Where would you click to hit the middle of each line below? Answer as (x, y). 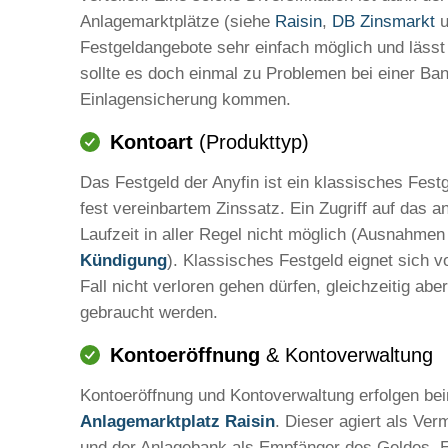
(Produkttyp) (251, 141)
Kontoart (151, 141)
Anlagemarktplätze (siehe (177, 21)
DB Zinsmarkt (383, 21)
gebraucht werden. (149, 312)
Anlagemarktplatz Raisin (177, 421)
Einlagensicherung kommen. (185, 99)
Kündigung (123, 260)
